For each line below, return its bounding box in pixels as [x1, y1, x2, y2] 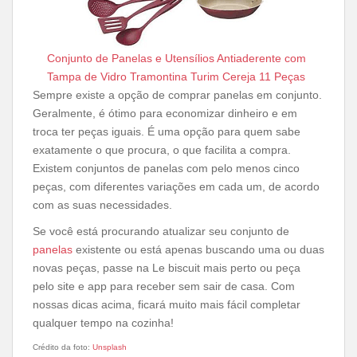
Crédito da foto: [33, 343, 92, 351]
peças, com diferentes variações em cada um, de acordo [33, 180, 320, 193]
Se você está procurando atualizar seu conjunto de [33, 225, 289, 237]
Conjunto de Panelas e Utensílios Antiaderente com [47, 52, 306, 65]
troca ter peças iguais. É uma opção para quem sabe [33, 125, 300, 138]
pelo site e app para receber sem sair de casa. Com [33, 280, 295, 292]
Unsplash [92, 343, 127, 351]
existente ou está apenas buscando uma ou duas [73, 243, 324, 256]
